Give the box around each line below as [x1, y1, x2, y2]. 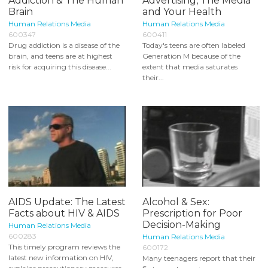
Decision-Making [142, 219, 221, 231]
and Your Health [142, 5, 221, 17]
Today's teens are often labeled [142, 40, 245, 50]
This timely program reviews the [8, 242, 120, 252]
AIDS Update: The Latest [8, 196, 126, 208]
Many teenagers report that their [142, 254, 255, 263]
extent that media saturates [142, 62, 237, 71]
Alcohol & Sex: [142, 196, 209, 208]
